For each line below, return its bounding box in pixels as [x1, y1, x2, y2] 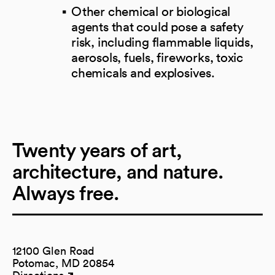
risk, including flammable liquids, [71, 34, 254, 50]
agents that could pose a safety [71, 18, 244, 34]
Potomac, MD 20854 [12, 256, 114, 270]
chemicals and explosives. [71, 64, 215, 80]
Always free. [12, 181, 119, 205]
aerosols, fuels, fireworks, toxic [71, 49, 244, 65]
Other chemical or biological [71, 3, 231, 19]
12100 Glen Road [12, 244, 95, 258]
